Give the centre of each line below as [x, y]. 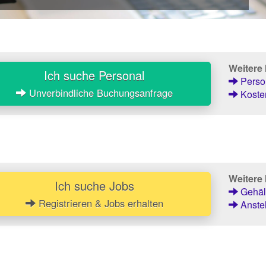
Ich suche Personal [94, 75]
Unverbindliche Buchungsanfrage [99, 92]
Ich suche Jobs [94, 185]
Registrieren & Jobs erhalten [99, 203]
